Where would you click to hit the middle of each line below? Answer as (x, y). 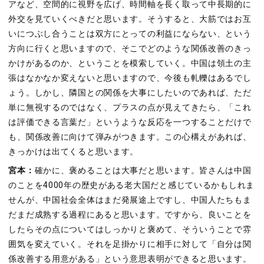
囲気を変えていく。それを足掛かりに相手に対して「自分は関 (130, 245)
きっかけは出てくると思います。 (74, 151)
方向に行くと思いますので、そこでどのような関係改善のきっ (130, 48)
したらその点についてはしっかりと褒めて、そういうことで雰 (130, 230)
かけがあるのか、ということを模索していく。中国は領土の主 (130, 63)
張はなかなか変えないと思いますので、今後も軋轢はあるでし (130, 78)
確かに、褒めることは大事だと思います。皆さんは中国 (143, 171)
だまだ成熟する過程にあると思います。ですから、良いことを (130, 215)
